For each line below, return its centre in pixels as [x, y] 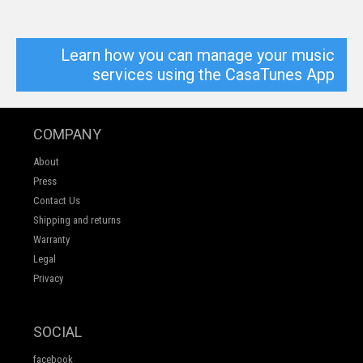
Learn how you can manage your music [198, 55]
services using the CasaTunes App [214, 75]
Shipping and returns [77, 220]
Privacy [48, 278]
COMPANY [67, 134]
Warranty [51, 239]
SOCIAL [58, 332]
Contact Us [57, 201]
